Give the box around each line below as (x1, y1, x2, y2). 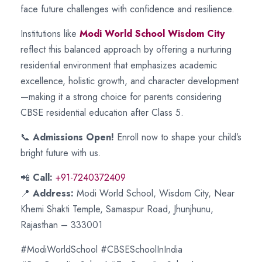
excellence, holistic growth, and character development (20, 74, 239, 88)
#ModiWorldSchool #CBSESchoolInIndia (20, 242, 182, 256)
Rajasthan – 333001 (20, 218, 102, 232)
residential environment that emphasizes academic (20, 58, 217, 72)
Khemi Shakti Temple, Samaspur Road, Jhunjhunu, (20, 202, 213, 216)
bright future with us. (20, 146, 101, 160)
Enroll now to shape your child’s (114, 130, 242, 144)
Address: (33, 186, 74, 200)
